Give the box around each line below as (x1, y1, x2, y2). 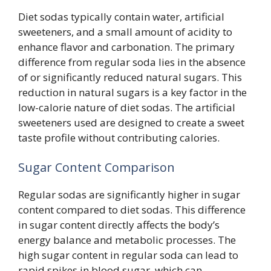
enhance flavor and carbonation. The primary (18, 39, 235, 54)
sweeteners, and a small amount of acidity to (18, 24, 232, 39)
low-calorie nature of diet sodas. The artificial (18, 100, 235, 114)
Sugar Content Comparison (18, 159, 175, 175)
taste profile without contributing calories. (18, 130, 220, 145)
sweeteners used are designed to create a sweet (18, 115, 244, 129)
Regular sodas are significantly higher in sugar (18, 188, 240, 201)
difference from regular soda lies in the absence (18, 54, 246, 69)
